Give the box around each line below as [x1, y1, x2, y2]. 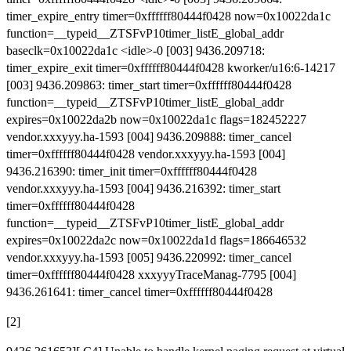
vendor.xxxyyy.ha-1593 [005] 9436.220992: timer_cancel [6, 251, 291, 265]
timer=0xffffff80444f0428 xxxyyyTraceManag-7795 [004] [6, 268, 296, 282]
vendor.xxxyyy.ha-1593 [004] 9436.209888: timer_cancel [6, 130, 291, 144]
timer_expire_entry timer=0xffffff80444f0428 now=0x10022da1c [6, 9, 331, 24]
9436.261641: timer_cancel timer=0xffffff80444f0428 [6, 285, 273, 299]
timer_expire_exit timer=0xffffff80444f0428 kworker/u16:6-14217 [6, 61, 335, 75]
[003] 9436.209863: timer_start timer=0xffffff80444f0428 [6, 78, 291, 92]
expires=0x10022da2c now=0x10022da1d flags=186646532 [6, 233, 306, 248]
